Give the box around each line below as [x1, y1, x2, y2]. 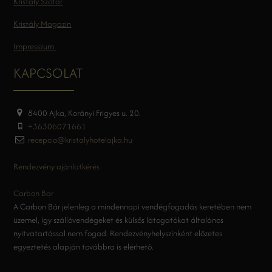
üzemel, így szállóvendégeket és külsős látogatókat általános [13, 214, 224, 226]
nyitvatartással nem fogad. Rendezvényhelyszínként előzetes [13, 227, 223, 240]
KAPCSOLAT [13, 63, 83, 83]
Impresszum [13, 40, 56, 53]
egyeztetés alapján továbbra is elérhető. [13, 240, 156, 253]
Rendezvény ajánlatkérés [13, 160, 100, 173]
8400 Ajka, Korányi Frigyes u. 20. [27, 107, 141, 120]
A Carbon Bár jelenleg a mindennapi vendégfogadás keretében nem [13, 200, 252, 213]
